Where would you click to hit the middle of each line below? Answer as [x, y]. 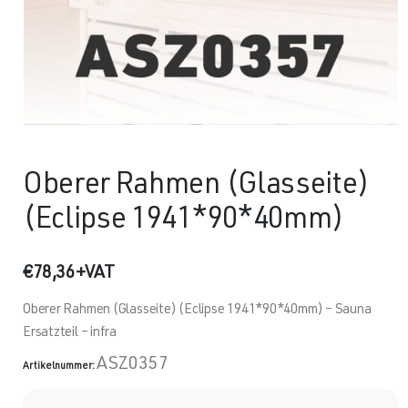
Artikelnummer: [60, 367]
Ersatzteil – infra [70, 332]
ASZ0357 [133, 366]
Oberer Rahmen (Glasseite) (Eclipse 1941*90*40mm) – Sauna [197, 310]
